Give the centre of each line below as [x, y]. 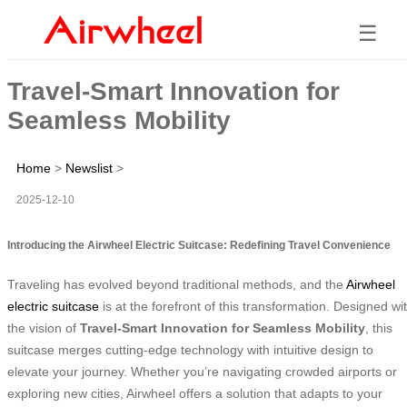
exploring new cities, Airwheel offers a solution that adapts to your [195, 393]
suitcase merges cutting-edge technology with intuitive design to [190, 349]
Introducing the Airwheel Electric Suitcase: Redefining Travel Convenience [199, 244]
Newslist [89, 168]
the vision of [44, 328]
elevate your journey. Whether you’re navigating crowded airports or [202, 371]
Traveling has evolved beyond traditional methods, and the [177, 284]
